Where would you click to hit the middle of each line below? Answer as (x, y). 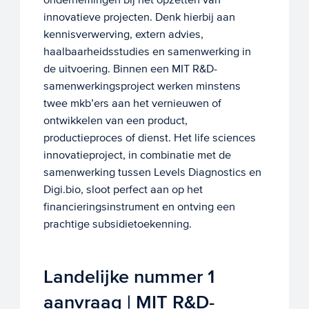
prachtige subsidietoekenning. (117, 224)
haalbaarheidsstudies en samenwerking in (147, 52)
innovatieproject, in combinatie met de (137, 155)
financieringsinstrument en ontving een (139, 207)
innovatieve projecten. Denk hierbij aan (139, 17)
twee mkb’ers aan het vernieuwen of (132, 103)
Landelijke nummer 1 (129, 277)
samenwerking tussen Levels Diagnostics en (152, 172)
